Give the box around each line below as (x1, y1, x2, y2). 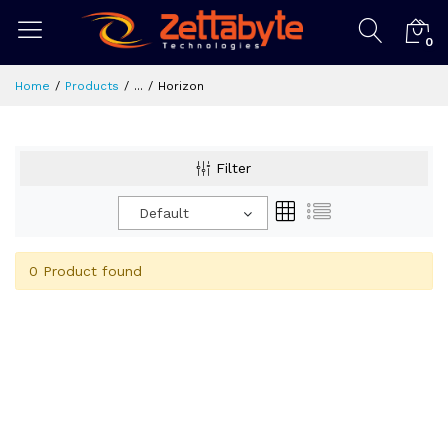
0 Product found (28, 262, 142, 279)
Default (138, 205, 189, 221)
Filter (216, 160, 251, 176)
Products (65, 79, 119, 93)
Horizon (158, 79, 204, 93)
